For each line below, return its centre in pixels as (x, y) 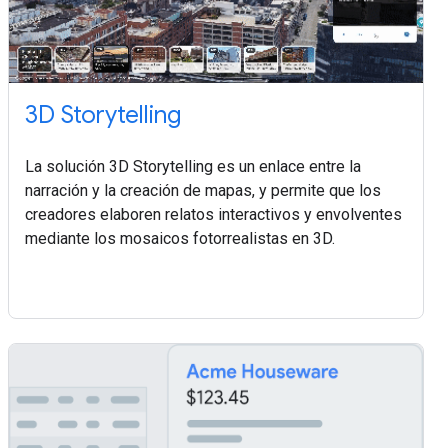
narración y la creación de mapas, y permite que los (203, 191)
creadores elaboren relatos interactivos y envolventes (213, 215)
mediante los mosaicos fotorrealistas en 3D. (180, 239)
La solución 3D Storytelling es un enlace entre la (193, 167)
